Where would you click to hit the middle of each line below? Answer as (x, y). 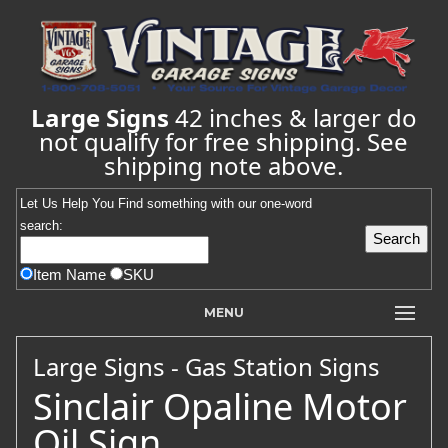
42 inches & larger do (292, 117)
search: (41, 225)
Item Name (71, 274)
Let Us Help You (69, 203)
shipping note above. (224, 165)
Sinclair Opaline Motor (220, 406)
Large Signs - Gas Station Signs (209, 366)
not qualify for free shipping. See (224, 141)
